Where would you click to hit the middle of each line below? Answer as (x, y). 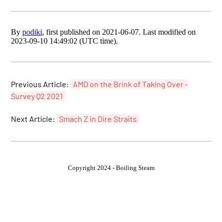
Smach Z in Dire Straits (98, 119)
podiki (32, 32)
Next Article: (34, 119)
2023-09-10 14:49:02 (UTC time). (65, 41)
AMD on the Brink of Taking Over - (131, 84)
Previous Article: (41, 84)
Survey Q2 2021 (37, 96)
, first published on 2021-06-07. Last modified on (119, 32)
